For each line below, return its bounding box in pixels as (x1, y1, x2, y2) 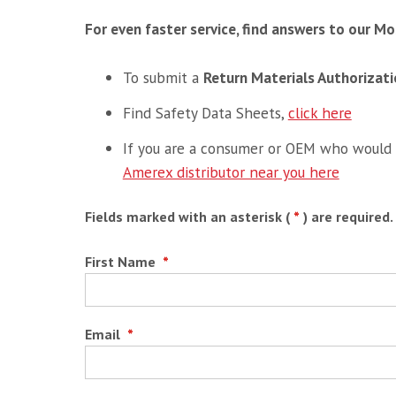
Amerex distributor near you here (122, 161, 339, 182)
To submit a (122, 66, 203, 88)
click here (287, 102, 352, 123)
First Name (84, 252, 159, 270)
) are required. (302, 208, 393, 226)
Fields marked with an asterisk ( (84, 208, 290, 226)
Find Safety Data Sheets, (122, 102, 288, 123)
